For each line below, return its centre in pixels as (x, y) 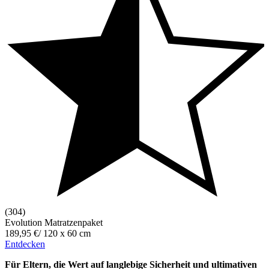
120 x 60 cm (67, 233)
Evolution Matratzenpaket (54, 222)
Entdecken (25, 244)
